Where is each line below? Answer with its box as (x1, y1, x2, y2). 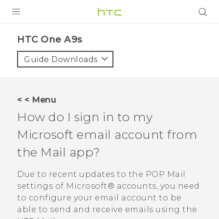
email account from (73, 127, 197, 142)
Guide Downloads (24, 55, 98, 64)
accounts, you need (114, 181, 200, 191)
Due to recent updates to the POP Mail (17, 170, 186, 179)
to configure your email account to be (17, 193, 182, 203)
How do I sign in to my (17, 109, 153, 124)
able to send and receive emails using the (17, 205, 197, 215)
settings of (17, 181, 66, 191)
